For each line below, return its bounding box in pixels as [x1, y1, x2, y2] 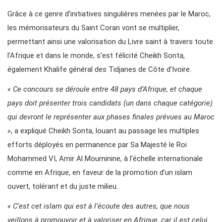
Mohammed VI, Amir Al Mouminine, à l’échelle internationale [7, 154, 203, 164]
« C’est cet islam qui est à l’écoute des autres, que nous [7, 202, 190, 211]
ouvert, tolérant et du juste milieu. [7, 182, 118, 191]
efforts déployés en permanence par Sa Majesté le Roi [7, 140, 187, 150]
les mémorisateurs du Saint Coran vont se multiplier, [7, 23, 179, 33]
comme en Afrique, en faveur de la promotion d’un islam [7, 168, 192, 177]
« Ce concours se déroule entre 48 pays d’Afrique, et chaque [7, 85, 202, 94]
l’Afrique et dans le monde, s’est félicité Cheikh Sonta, [7, 51, 185, 60]
